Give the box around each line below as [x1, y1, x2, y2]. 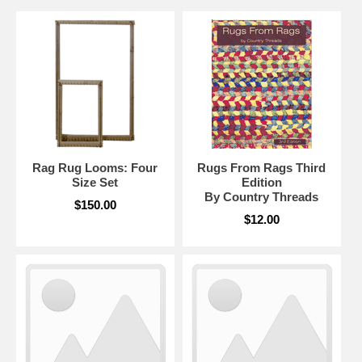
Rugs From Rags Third [197, 160, 326, 175]
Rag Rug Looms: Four [32, 160, 158, 175]
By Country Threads [204, 189, 319, 204]
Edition [241, 175, 282, 189]
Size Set [72, 175, 119, 189]
